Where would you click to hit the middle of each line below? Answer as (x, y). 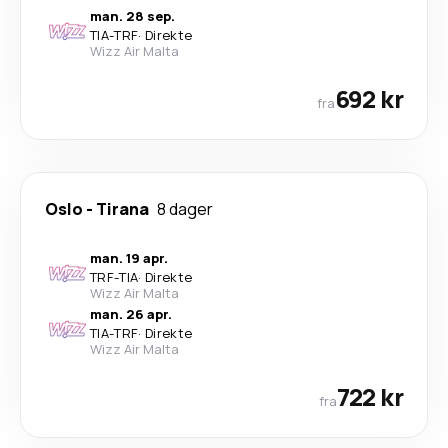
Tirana (122, 209)
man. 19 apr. (129, 258)
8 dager (185, 209)
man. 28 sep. (132, 16)
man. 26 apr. (131, 314)
